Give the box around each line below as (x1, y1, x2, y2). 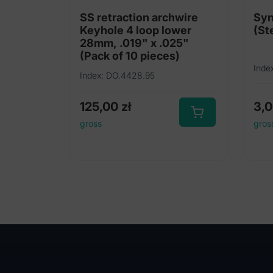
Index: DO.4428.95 (80, 70, 155, 81)
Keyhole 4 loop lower (80, 24, 191, 37)
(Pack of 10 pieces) (80, 49, 180, 63)
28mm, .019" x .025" (80, 37, 189, 50)
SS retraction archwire (80, 11, 198, 24)
